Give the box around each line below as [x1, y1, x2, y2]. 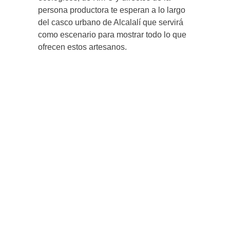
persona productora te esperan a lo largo [38, 6, 185, 15]
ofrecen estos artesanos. [38, 43, 127, 52]
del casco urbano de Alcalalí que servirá [38, 18, 183, 27]
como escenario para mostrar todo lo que [38, 30, 186, 40]
